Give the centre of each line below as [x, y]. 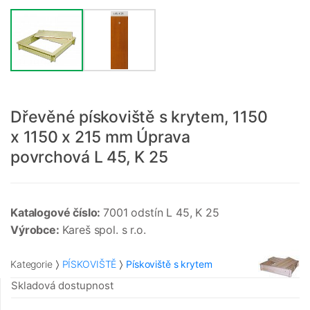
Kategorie [31, 264]
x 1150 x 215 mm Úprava [100, 137]
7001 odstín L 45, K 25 [161, 213]
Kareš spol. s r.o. [104, 230]
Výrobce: [36, 230]
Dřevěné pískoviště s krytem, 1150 [139, 117]
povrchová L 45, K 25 [89, 157]
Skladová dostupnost [62, 286]
